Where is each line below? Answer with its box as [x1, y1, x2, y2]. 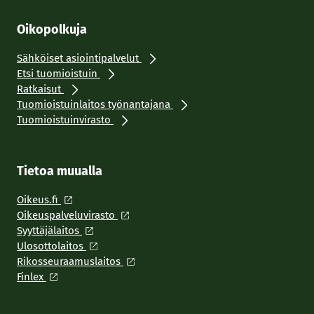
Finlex [17, 271, 46, 283]
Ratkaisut [17, 83, 64, 95]
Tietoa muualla [17, 163, 102, 179]
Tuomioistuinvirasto [17, 114, 114, 126]
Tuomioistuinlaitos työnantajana [17, 98, 173, 111]
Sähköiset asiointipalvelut [17, 52, 142, 64]
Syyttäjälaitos [17, 224, 82, 237]
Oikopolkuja [17, 22, 87, 37]
